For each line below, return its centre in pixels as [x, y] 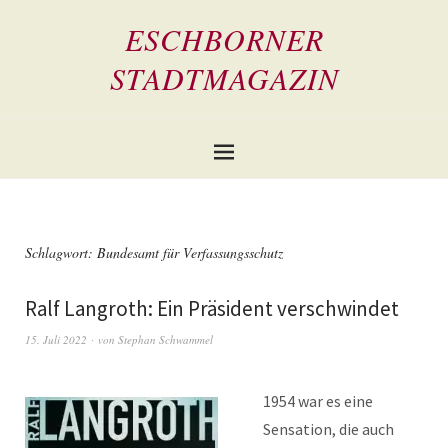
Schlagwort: [61, 252]
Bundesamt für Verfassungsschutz [190, 252]
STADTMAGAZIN [224, 78]
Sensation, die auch [328, 429]
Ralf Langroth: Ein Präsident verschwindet [212, 308]
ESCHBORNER [224, 39]
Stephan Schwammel [165, 339]
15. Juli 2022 [56, 339]
